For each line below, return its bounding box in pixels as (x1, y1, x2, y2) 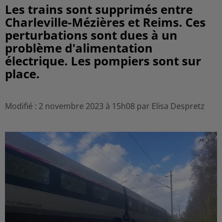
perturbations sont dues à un (5, 27, 177, 43)
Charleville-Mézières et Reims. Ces (5, 14, 206, 30)
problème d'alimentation (5, 40, 153, 56)
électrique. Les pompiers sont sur (5, 53, 201, 69)
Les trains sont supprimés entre (5, 1, 193, 17)
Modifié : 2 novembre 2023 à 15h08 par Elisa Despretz (5, 101, 205, 111)
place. (5, 65, 40, 82)
